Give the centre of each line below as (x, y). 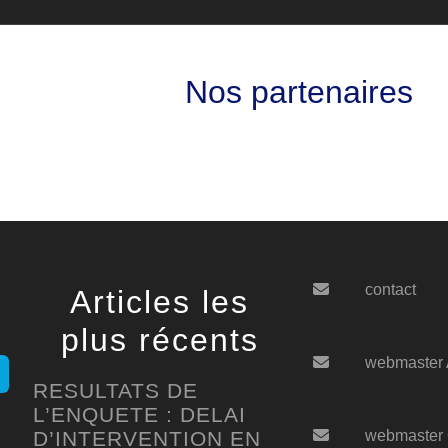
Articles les (160, 302)
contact (390, 289)
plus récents (159, 340)
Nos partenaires (299, 92)
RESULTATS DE (115, 390)
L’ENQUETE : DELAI (139, 414)
